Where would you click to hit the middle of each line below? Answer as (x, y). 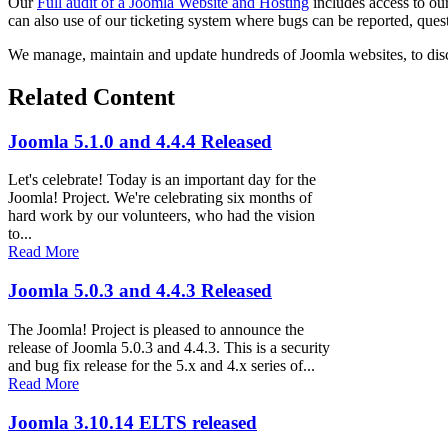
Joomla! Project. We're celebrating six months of (160, 198)
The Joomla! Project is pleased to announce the (156, 329)
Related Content (91, 96)
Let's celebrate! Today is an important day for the (162, 180)
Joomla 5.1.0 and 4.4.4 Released (140, 141)
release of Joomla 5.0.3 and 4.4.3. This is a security (169, 347)
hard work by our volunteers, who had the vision (161, 216)
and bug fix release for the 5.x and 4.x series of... (161, 365)
